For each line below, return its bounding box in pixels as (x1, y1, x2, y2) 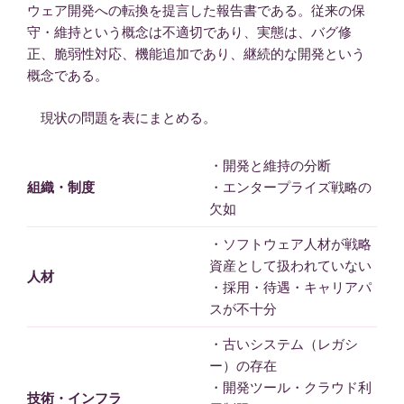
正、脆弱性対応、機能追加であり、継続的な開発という (27, 46, 365, 62)
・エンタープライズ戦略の (208, 179, 372, 196)
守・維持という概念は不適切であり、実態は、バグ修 (27, 24, 352, 41)
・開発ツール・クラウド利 (208, 380, 372, 396)
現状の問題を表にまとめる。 (27, 109, 216, 125)
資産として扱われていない (208, 258, 372, 274)
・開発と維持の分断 (208, 158, 331, 174)
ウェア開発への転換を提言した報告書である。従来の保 (27, 3, 365, 19)
